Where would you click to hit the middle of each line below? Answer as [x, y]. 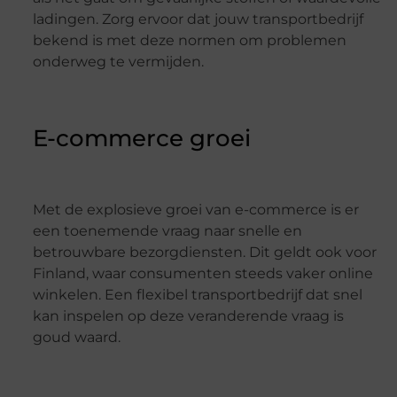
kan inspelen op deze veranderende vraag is [188, 316]
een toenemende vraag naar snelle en [167, 231]
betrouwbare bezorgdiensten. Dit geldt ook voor [204, 253]
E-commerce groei [141, 138]
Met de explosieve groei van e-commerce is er [195, 210]
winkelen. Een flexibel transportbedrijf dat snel [197, 295]
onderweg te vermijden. [118, 62]
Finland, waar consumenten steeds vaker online [202, 274]
